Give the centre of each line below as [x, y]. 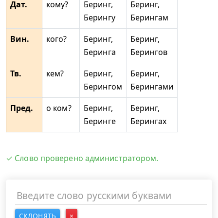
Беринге [100, 121]
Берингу [100, 18]
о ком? [59, 108]
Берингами [152, 87]
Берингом [103, 87]
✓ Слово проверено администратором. [82, 158]
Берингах [148, 121]
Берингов [149, 52]
